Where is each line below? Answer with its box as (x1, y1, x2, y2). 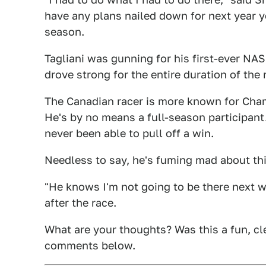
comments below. (45, 239, 135, 252)
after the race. (45, 196, 116, 209)
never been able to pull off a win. (45, 126, 214, 140)
